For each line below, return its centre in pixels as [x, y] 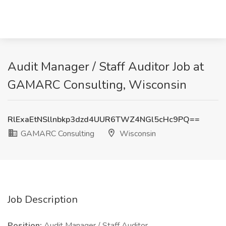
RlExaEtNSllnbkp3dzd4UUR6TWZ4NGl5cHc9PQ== [104, 120]
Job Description [43, 200]
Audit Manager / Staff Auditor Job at [106, 67]
